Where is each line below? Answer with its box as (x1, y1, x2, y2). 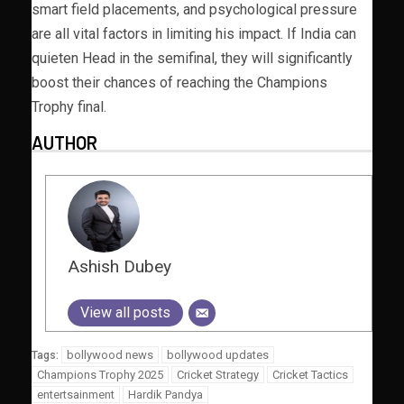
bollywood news (67, 347, 153, 362)
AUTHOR (32, 131, 97, 153)
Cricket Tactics (272, 367, 348, 381)
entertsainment (37, 387, 115, 401)
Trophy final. (32, 97, 106, 115)
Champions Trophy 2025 (37, 367, 163, 381)
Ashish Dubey (68, 255, 171, 277)
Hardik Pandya (128, 387, 203, 401)
